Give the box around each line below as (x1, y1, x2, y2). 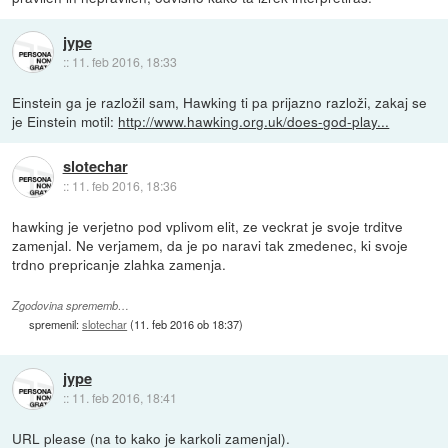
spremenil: (29, 316, 83, 333)
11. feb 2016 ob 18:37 (134, 316, 240, 333)
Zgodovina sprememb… (12, 298, 130, 314)
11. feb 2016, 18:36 (71, 177, 177, 195)
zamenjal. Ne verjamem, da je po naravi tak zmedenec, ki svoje (12, 234, 409, 255)
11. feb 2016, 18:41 (71, 389, 177, 407)
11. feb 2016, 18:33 (71, 53, 177, 71)
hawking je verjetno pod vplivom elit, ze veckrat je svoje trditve (12, 215, 404, 236)
